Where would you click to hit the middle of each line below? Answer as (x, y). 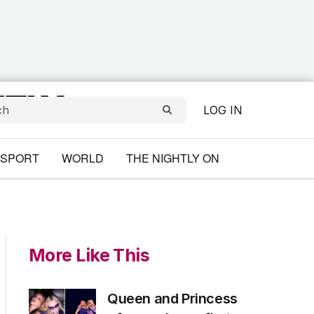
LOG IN (223, 110)
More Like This (89, 255)
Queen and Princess (172, 299)
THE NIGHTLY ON (172, 158)
